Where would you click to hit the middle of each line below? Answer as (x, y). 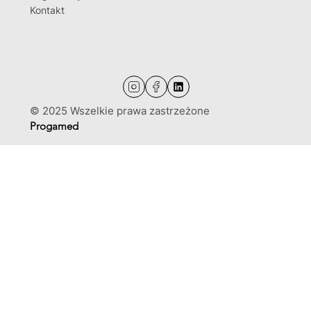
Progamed (54, 126)
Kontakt (48, 10)
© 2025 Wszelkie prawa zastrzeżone (120, 110)
